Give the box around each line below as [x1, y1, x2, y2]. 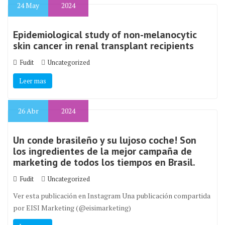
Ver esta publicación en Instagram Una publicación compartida [13, 191, 210, 200]
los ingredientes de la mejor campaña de [13, 145, 192, 158]
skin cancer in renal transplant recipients [13, 39, 194, 52]
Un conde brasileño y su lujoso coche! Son [13, 134, 196, 147]
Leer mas [19, 76, 46, 85]
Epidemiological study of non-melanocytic [13, 28, 197, 41]
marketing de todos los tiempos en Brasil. [13, 156, 195, 169]
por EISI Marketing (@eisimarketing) [13, 203, 131, 212]
